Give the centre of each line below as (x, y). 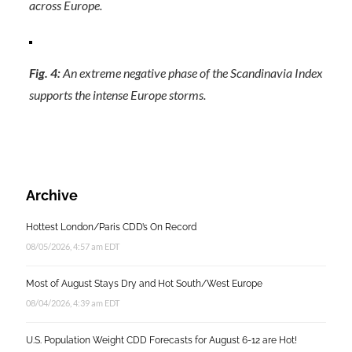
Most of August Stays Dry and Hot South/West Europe (144, 284)
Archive (52, 195)
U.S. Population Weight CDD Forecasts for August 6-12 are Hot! (161, 340)
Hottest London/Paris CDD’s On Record (111, 227)
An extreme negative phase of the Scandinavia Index (192, 73)
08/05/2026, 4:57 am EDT (73, 246)
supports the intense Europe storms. (119, 95)
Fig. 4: (44, 73)
